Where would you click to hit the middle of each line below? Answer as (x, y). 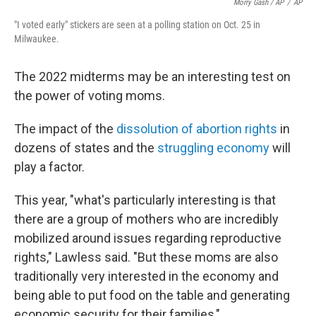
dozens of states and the (86, 148)
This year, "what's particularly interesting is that (145, 200)
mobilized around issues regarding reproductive (148, 238)
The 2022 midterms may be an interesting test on (152, 77)
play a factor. (49, 167)
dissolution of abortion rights (197, 129)
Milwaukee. (37, 39)
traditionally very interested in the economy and (146, 276)
